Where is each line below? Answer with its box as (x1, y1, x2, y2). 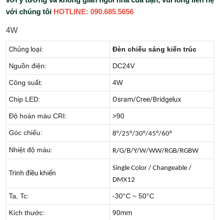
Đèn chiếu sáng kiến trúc (112, 45, 196, 53)
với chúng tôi (6, 8, 54, 16)
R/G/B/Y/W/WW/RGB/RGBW (112, 147, 198, 155)
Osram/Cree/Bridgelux (112, 95, 181, 103)
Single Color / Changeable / (112, 165, 192, 172)
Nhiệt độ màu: (9, 146, 53, 154)
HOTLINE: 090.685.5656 (54, 8, 134, 16)
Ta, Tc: (9, 192, 29, 200)
